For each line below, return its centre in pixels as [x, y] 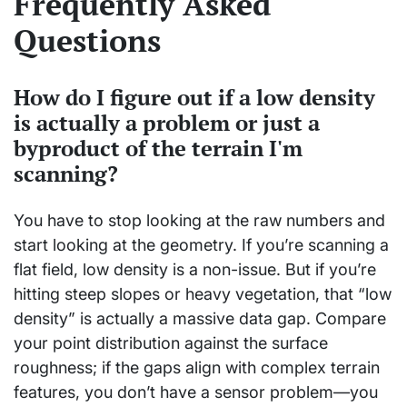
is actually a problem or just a [167, 123]
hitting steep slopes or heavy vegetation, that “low [203, 294]
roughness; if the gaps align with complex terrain [197, 368]
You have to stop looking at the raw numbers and [199, 221]
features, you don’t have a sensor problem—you [196, 392]
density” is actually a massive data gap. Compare [200, 319]
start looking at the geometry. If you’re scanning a [201, 245]
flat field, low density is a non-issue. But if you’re [195, 270]
